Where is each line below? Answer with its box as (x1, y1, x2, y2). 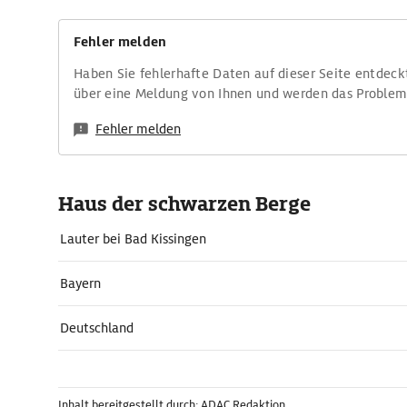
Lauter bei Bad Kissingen (60, 231, 206, 247)
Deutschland (60, 320, 134, 336)
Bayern (60, 275, 101, 292)
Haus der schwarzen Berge (58, 191, 311, 217)
